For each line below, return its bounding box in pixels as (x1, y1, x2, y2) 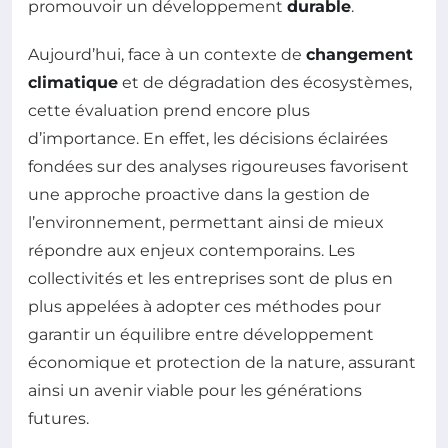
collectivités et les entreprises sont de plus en (28, 269, 393, 289)
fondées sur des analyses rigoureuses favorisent (28, 157, 409, 177)
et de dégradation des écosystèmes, (118, 73, 412, 93)
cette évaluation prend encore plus (28, 101, 310, 121)
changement (306, 45, 413, 65)
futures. (28, 409, 89, 429)
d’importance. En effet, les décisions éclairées (28, 129, 388, 149)
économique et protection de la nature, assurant (28, 353, 416, 373)
